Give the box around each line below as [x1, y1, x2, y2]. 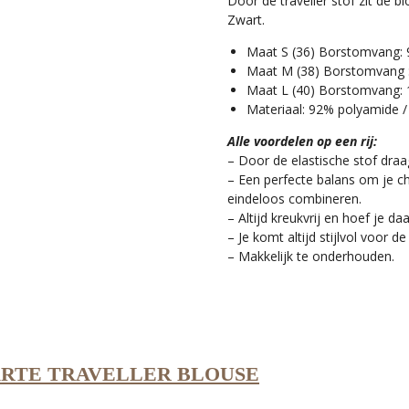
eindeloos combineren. [227, 189, 362, 207]
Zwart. [227, 10, 265, 28]
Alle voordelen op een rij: [227, 131, 377, 150]
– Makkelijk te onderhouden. [227, 246, 394, 265]
